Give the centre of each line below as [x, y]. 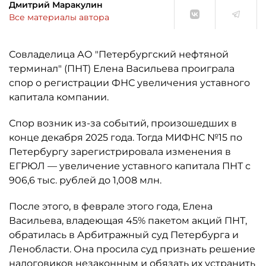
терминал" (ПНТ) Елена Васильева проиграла [122, 69]
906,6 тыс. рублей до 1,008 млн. [85, 180]
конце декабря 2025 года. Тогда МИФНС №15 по [126, 137]
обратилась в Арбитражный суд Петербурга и [124, 235]
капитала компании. [59, 97]
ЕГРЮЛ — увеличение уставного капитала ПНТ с [130, 166]
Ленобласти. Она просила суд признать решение [132, 249]
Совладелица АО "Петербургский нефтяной [119, 54]
